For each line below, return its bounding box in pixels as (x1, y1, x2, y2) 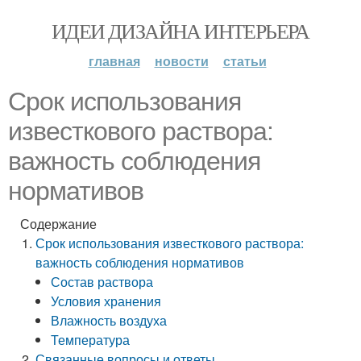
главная (88, 52, 140, 70)
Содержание (20, 214, 97, 233)
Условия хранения (51, 292, 162, 310)
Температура (51, 330, 131, 349)
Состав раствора (51, 272, 154, 291)
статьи (222, 52, 267, 70)
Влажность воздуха (51, 311, 168, 330)
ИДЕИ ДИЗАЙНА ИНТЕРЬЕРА (52, 17, 309, 44)
